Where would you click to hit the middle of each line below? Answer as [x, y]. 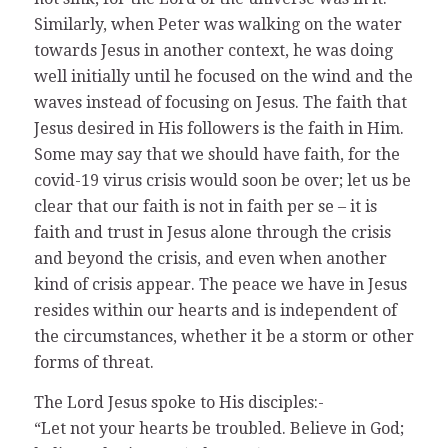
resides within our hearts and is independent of [215, 310]
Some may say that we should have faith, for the [216, 154]
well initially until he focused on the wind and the [223, 76]
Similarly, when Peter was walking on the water [217, 24]
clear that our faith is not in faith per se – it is [205, 206]
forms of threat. [93, 362]
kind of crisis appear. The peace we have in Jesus [220, 284]
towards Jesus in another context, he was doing [213, 50]
